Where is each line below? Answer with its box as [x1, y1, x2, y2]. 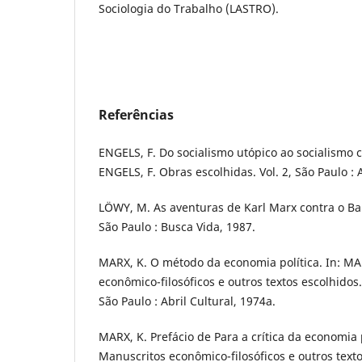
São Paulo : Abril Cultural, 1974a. [99, 293, 276, 309]
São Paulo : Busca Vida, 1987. [99, 219, 255, 235]
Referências [99, 106, 174, 124]
